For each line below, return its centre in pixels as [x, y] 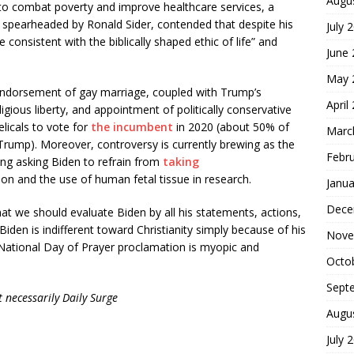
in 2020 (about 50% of [231, 127]
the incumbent [132, 127]
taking [181, 162]
